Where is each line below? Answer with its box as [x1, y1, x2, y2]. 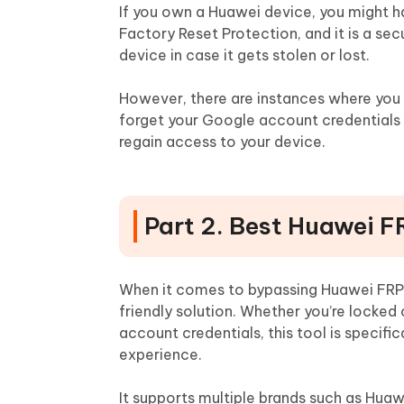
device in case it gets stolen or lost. [119, 46, 370, 64]
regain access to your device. [119, 133, 326, 151]
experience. [119, 345, 202, 363]
